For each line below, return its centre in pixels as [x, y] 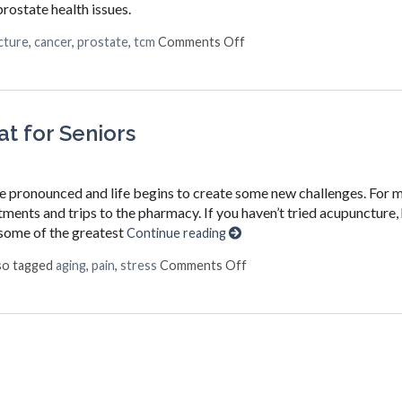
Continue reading [177, 232]
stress [138, 265]
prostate [102, 41]
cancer [52, 41]
